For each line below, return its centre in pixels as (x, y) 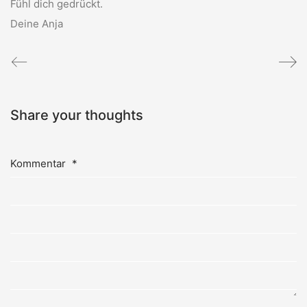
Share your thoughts (77, 115)
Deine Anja (37, 23)
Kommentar (39, 164)
